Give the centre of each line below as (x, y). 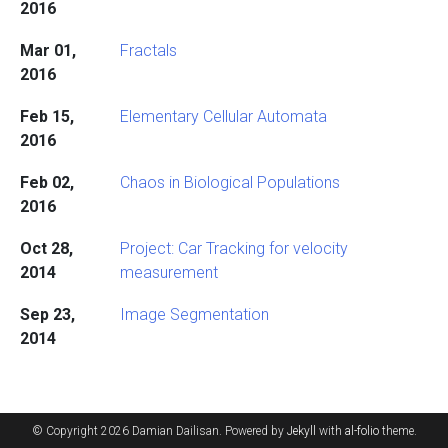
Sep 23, (47, 314)
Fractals (148, 50)
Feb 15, (46, 116)
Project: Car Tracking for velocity (233, 248)
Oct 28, (46, 248)
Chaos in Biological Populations (229, 182)
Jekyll (301, 431)
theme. (397, 431)
